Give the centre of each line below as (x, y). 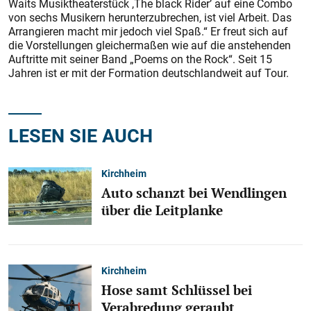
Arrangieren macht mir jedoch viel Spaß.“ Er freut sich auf (148, 31)
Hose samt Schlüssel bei (177, 290)
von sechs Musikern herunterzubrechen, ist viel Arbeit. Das (150, 17)
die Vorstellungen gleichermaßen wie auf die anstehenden (150, 45)
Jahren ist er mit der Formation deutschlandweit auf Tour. (149, 73)
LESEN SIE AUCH (81, 135)
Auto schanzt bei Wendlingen (194, 193)
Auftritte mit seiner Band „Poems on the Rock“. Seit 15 (140, 59)
